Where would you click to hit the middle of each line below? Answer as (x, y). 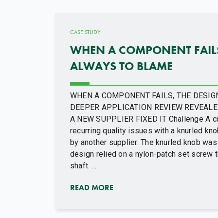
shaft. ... (83, 165)
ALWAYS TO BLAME (121, 66)
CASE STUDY (85, 32)
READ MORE (92, 188)
